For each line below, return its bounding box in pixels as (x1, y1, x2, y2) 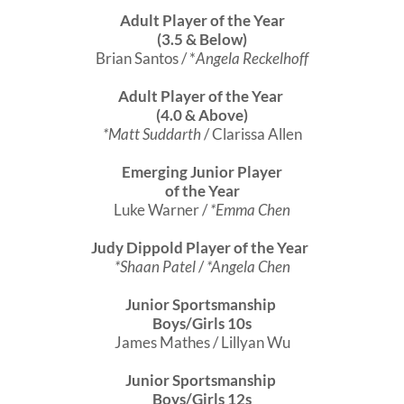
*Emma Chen (210, 200, 290, 220)
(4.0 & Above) (156, 106, 248, 125)
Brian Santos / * (96, 49, 196, 69)
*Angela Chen (206, 257, 290, 277)
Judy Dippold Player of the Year (90, 238, 311, 258)
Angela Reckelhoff (196, 49, 308, 69)
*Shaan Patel (114, 257, 196, 277)
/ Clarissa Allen (200, 124, 302, 144)
